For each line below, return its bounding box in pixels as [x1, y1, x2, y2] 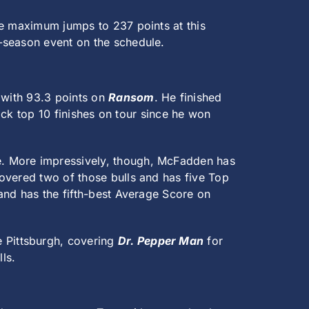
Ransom [108, 90, 154, 105]
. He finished [154, 90, 222, 105]
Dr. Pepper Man [117, 234, 204, 248]
